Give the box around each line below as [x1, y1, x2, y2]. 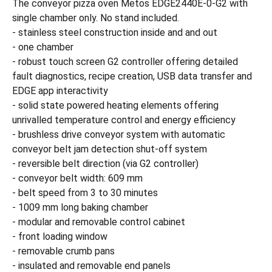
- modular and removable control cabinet [12, 216, 185, 228]
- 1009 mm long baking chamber [12, 202, 148, 213]
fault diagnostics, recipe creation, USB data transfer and [12, 70, 252, 82]
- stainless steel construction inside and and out [12, 27, 217, 38]
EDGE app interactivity [12, 85, 108, 97]
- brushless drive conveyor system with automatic [12, 129, 225, 140]
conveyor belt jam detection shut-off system [12, 143, 207, 155]
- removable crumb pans [12, 245, 115, 257]
